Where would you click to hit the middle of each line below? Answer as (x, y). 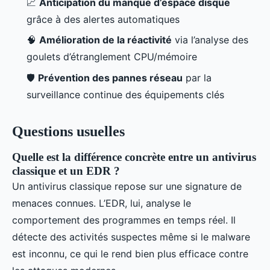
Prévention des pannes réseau (110, 77)
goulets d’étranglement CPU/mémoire (112, 57)
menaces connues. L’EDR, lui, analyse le (102, 203)
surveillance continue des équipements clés (125, 94)
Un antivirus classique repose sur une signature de (127, 186)
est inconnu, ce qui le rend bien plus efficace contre (130, 253)
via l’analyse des (210, 40)
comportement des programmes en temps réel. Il (124, 220)
